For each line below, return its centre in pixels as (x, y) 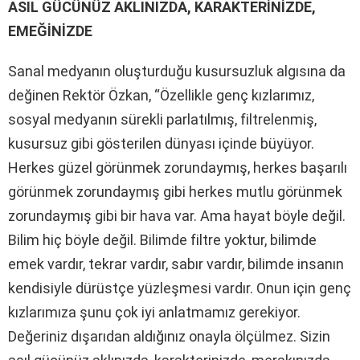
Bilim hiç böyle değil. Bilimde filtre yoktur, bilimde (162, 239)
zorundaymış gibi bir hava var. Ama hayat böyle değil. (177, 215)
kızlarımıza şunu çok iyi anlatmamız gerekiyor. (154, 312)
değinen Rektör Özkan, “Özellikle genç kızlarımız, (161, 95)
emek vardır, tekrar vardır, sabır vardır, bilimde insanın (176, 264)
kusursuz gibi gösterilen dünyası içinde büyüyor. (161, 143)
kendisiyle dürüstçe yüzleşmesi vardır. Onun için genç (180, 288)
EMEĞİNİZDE (50, 31)
